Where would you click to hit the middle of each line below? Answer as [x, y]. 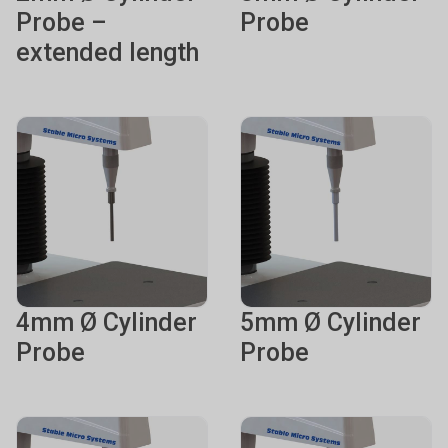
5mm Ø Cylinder [330, 322]
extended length [107, 52]
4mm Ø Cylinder [106, 322]
